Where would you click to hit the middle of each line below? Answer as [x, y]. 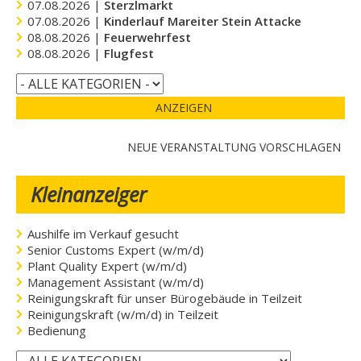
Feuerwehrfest [148, 37]
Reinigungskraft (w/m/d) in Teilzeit [123, 314]
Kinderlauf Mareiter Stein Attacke [203, 21]
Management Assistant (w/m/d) [116, 282]
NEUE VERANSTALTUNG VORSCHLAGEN [234, 147]
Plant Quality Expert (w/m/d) [108, 266]
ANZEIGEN [184, 107]
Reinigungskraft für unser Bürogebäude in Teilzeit [165, 298]
